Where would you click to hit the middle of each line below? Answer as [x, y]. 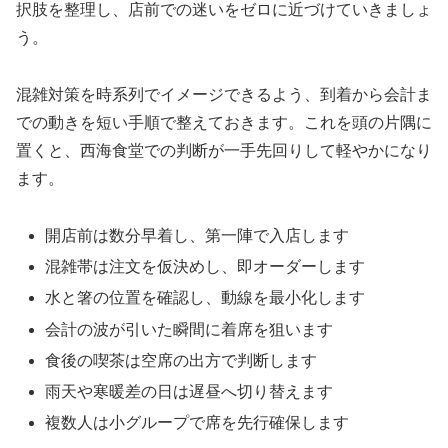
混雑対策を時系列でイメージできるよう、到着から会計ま [224, 95]
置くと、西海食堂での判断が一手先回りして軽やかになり [224, 151]
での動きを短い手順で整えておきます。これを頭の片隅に [224, 123]
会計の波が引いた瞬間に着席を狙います [189, 329]
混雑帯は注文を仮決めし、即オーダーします [205, 267]
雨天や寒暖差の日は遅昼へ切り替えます [189, 391]
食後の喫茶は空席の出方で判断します [181, 360]
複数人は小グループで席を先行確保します [197, 423]
